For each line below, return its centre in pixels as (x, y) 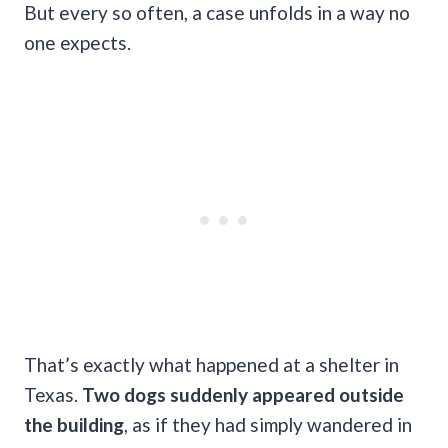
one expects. (77, 42)
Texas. (53, 394)
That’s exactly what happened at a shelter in (211, 364)
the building (74, 424)
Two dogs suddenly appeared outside (243, 394)
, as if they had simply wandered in (268, 424)
